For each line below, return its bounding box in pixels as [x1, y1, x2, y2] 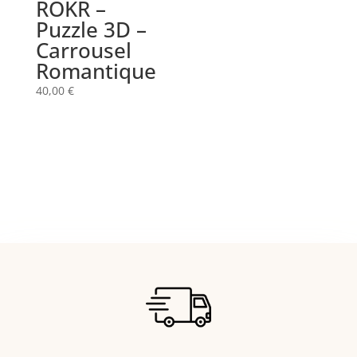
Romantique [35, 56, 156, 85]
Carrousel [35, 35, 131, 65]
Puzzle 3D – [35, 14, 147, 44]
